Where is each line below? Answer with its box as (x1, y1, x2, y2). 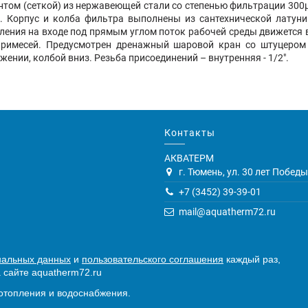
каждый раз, (223, 254, 280, 265)
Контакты (164, 127, 215, 139)
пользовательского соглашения (82, 254, 223, 265)
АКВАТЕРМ (164, 152, 214, 164)
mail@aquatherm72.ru (179, 206, 276, 217)
